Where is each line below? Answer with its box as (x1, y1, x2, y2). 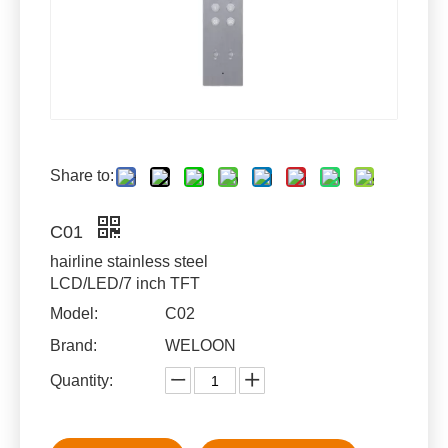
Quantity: (50, 372, 113, 389)
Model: (50, 305, 98, 322)
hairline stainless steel (50, 253, 208, 270)
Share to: (50, 167, 114, 184)
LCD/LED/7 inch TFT (50, 275, 200, 292)
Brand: (50, 337, 97, 354)
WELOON (165, 337, 236, 354)
